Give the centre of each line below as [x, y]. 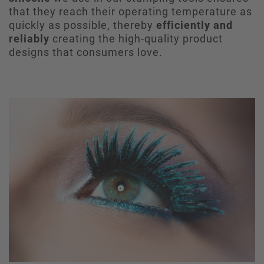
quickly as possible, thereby [82, 25]
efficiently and [194, 25]
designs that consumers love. [86, 52]
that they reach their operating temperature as [131, 11]
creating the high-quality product [136, 38]
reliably [29, 38]
